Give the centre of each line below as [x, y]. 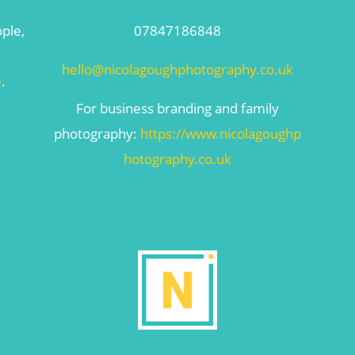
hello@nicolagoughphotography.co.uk [177, 69]
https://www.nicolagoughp [220, 133]
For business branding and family [177, 108]
